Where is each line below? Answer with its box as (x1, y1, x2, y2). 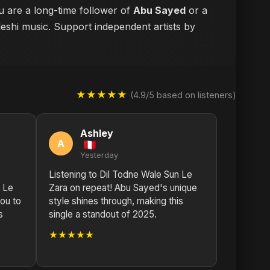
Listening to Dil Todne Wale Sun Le (49, 169, 192, 180)
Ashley (80, 127, 113, 139)
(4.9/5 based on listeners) (130, 89, 236, 100)
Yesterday (80, 151, 118, 160)
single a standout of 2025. (49, 209, 157, 220)
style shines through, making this (49, 195, 183, 207)
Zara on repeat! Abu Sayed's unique (49, 182, 197, 193)
